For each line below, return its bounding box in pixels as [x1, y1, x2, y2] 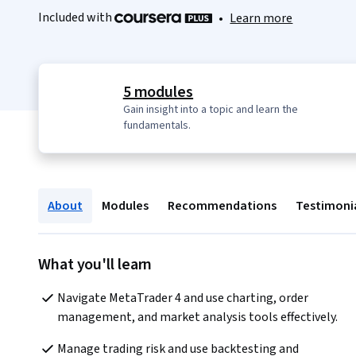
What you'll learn [38, 253, 153, 277]
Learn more [230, 10, 293, 28]
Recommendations [168, 197, 277, 215]
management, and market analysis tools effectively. [57, 308, 338, 327]
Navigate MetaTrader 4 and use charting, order [57, 289, 308, 308]
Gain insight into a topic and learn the [122, 102, 298, 118]
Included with [38, 9, 114, 26]
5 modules [122, 81, 194, 104]
